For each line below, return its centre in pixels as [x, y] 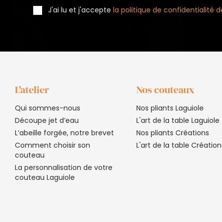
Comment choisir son [53, 145]
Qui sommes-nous [48, 108]
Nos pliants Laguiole [170, 108]
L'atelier [32, 89]
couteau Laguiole [45, 177]
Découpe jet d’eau [47, 120]
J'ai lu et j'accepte [81, 10]
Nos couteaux [165, 89]
